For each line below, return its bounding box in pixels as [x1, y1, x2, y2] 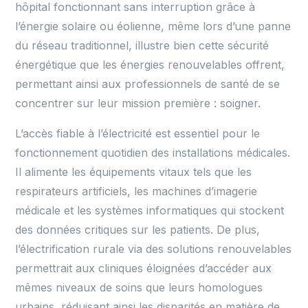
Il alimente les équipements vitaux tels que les [15, 165, 252, 179]
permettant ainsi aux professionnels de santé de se [15, 77, 280, 91]
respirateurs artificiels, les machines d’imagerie [15, 184, 258, 199]
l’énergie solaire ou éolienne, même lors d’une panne [15, 19, 291, 34]
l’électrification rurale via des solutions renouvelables [15, 242, 292, 256]
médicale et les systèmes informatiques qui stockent [15, 203, 285, 218]
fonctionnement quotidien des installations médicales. [15, 146, 291, 160]
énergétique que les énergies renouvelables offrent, [15, 58, 285, 72]
